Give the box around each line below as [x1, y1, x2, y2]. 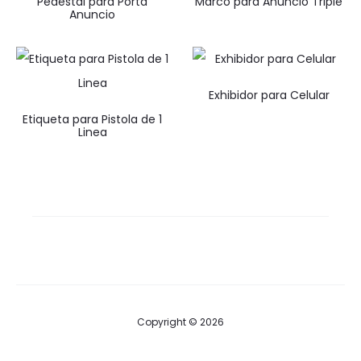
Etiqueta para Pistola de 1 [23, 111, 162, 127]
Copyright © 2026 [137, 315, 224, 329]
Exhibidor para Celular [208, 87, 330, 103]
